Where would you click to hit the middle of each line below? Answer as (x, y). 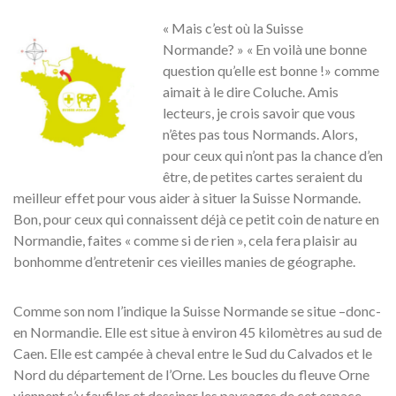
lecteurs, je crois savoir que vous (259, 113)
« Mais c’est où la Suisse (233, 28)
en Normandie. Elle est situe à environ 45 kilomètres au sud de (198, 332)
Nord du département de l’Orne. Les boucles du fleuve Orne (191, 374)
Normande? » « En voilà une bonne (265, 49)
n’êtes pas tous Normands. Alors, (260, 134)
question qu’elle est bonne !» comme (271, 70)
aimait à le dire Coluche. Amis (251, 91)
